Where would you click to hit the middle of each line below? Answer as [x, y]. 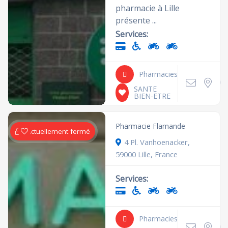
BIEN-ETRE [152, 96]
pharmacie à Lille [148, 8]
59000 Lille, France [147, 154]
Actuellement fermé [59, 131]
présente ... [136, 20]
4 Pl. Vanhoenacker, [157, 142]
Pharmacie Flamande [151, 126]
